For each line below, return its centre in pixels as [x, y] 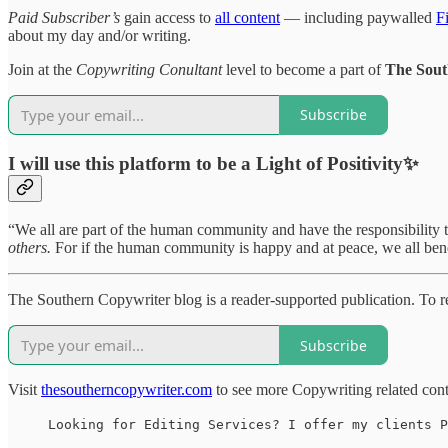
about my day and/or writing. [99, 35]
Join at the [42, 69]
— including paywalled [358, 17]
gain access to [167, 17]
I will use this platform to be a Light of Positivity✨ [213, 164]
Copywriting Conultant [149, 69]
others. [29, 248]
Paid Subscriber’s [64, 17]
